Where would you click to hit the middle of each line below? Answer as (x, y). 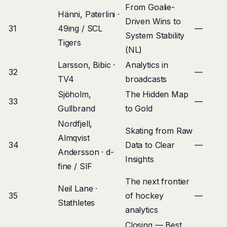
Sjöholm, (74, 94)
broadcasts (146, 79)
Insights (140, 159)
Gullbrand (77, 108)
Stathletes (77, 203)
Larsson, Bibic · (87, 65)
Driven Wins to (153, 21)
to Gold (139, 108)
